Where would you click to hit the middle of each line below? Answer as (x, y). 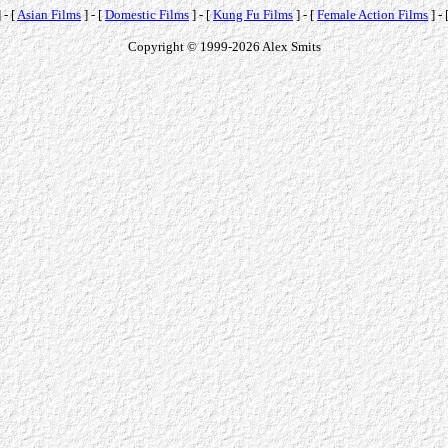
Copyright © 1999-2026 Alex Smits (224, 46)
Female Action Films (372, 14)
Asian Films (49, 14)
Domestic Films (147, 14)
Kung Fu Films (253, 14)
